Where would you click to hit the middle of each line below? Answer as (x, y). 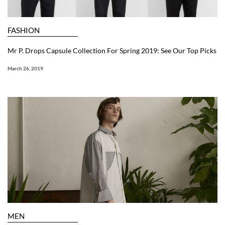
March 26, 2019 (25, 69)
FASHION (24, 30)
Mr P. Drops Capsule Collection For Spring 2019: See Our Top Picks (112, 51)
